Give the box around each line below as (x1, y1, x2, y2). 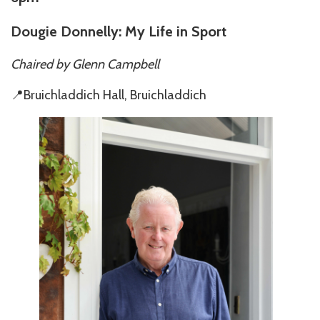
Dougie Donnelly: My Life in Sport (11, 22, 226, 40)
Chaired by (11, 56, 69, 72)
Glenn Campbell (72, 56, 159, 72)
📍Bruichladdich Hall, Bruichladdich (11, 86, 206, 103)
